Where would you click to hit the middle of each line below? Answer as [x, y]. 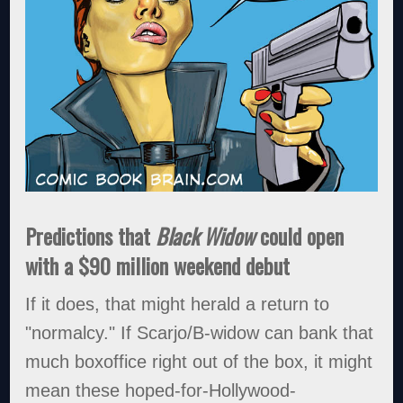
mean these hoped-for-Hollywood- [161, 390]
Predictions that [91, 236]
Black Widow [206, 236]
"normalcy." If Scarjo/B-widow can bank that [200, 332]
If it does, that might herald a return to [178, 304]
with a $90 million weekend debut [158, 266]
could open [300, 236]
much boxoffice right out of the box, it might [199, 361]
